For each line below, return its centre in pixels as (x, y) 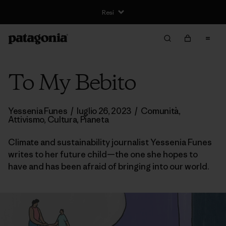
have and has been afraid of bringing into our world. (109, 166)
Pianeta (94, 120)
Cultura (62, 120)
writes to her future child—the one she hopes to (103, 154)
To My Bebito (72, 84)
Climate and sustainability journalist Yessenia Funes (110, 142)
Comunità (160, 111)
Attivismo (26, 120)
